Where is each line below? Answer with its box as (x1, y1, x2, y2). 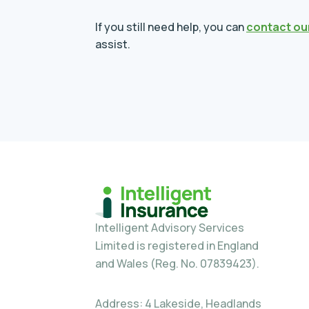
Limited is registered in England (95, 238, 259, 253)
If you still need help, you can (95, 19, 246, 34)
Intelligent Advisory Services (95, 220, 244, 235)
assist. (95, 37, 130, 52)
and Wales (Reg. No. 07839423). (95, 256, 259, 271)
